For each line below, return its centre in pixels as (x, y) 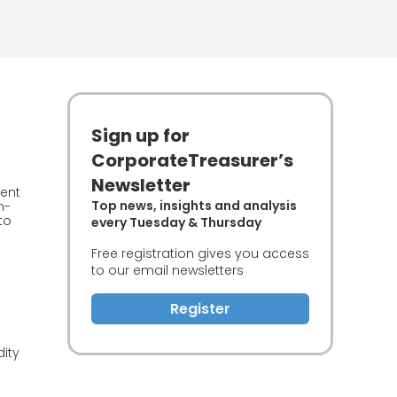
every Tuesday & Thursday (176, 222)
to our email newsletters (167, 270)
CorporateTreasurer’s (192, 160)
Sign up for (140, 136)
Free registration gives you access (200, 253)
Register (200, 309)
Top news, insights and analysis (194, 206)
